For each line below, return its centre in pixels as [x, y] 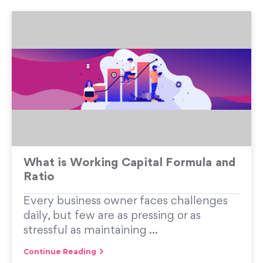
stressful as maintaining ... [91, 230]
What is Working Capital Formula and [130, 163]
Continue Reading [60, 251]
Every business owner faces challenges [126, 201]
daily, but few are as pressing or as [112, 216]
